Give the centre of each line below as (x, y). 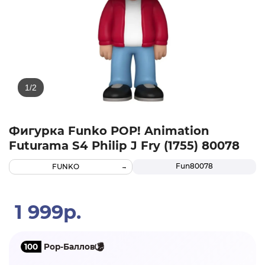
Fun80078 (194, 166)
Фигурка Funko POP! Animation (109, 131)
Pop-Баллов (68, 246)
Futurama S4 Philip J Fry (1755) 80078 (124, 146)
